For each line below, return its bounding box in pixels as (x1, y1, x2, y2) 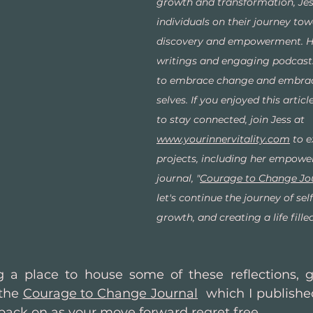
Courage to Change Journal (22, 286, 198, 302)
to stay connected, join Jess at (156, 113, 307, 126)
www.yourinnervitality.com (156, 133, 290, 146)
